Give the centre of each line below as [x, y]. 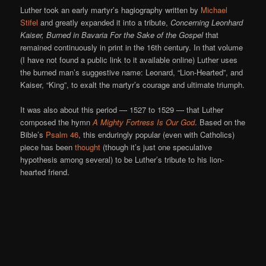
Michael [214, 9]
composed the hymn [57, 122]
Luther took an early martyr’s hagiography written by [111, 9]
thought [88, 147]
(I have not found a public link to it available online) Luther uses [129, 59]
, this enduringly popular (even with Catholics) [157, 134]
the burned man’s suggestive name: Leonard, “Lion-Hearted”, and [132, 72]
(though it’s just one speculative [156, 147]
